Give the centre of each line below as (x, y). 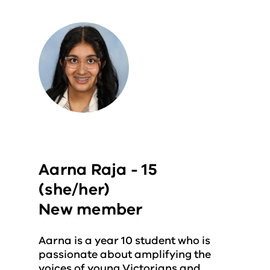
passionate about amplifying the (125, 254)
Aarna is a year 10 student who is (124, 240)
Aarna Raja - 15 (98, 170)
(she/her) (76, 190)
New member (91, 209)
